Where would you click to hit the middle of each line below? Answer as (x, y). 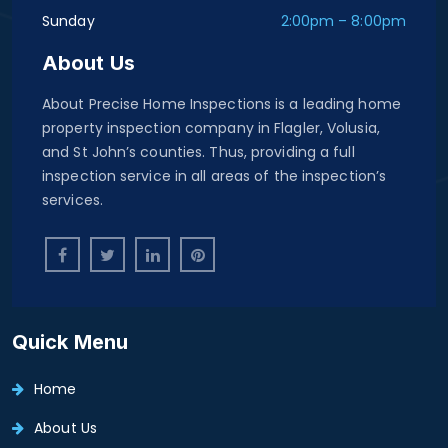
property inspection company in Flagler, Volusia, (211, 127)
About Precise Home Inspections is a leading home (221, 103)
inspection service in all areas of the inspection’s (214, 175)
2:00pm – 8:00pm (343, 20)
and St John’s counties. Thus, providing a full (198, 151)
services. (72, 199)
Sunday (68, 20)
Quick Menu (70, 341)
